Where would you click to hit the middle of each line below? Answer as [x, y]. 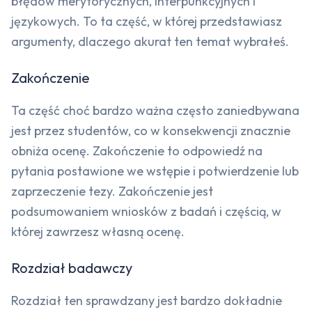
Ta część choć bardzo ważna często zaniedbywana [155, 111]
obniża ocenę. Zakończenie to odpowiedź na [137, 151]
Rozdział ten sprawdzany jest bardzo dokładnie [147, 301]
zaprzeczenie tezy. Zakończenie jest [112, 192]
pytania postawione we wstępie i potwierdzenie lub [155, 171]
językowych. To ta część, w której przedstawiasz [147, 22]
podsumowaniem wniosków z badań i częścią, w [146, 212]
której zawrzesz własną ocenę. [98, 232]
